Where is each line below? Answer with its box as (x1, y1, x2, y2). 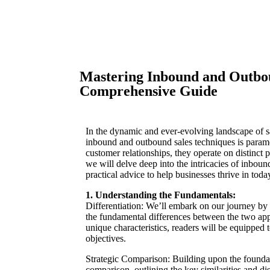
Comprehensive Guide (80, 83, 218, 99)
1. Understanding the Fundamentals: (86, 190, 236, 200)
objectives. (86, 233, 126, 243)
